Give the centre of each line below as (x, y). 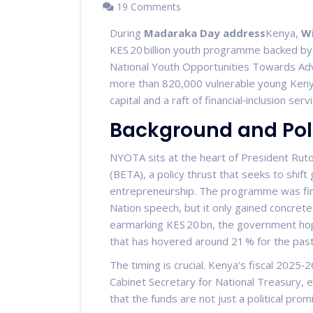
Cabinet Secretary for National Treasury (205, 281)
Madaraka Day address (205, 32)
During (127, 32)
